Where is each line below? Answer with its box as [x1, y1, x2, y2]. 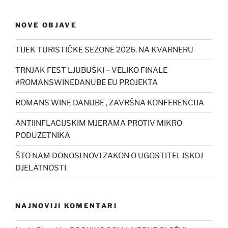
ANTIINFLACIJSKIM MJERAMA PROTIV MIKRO [15, 118, 182, 128]
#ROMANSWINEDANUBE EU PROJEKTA [15, 77, 158, 87]
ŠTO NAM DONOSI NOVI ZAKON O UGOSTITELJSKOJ [15, 151, 203, 160]
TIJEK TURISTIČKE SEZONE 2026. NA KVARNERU [15, 45, 193, 54]
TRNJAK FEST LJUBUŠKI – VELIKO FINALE [15, 65, 167, 75]
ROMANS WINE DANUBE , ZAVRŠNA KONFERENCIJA [15, 98, 204, 107]
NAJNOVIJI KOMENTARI [15, 202, 117, 210]
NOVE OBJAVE [15, 20, 77, 29]
